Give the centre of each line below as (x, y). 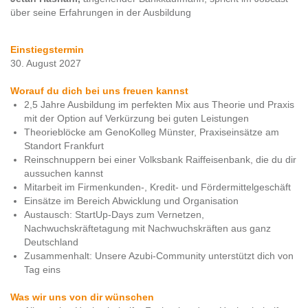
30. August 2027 (46, 63)
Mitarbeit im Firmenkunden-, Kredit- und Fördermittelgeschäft (157, 187)
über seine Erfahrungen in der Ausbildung (101, 12)
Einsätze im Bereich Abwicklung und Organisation (131, 201)
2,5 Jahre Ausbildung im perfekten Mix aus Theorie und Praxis (159, 104)
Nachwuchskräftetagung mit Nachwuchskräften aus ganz (147, 228)
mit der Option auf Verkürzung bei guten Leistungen (136, 118)
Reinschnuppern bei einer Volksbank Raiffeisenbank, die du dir (160, 159)
